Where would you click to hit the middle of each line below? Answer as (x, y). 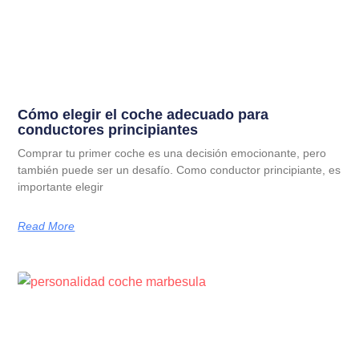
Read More (46, 226)
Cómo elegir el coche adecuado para (143, 115)
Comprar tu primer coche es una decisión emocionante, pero (172, 153)
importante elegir (61, 187)
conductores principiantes (108, 130)
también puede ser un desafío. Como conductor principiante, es (179, 170)
